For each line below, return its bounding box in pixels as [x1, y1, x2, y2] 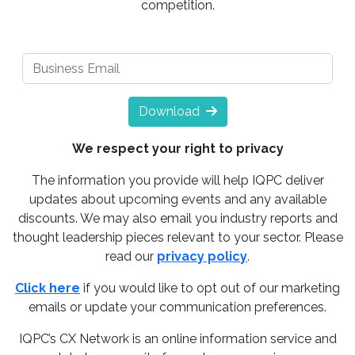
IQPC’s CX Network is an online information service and [18, 331, 337, 347]
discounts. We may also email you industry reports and [17, 211, 338, 227]
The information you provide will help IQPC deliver [31, 173, 324, 189]
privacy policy [157, 249, 247, 265]
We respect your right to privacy [71, 141, 284, 157]
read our [105, 249, 157, 265]
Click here [15, 281, 80, 296]
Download [138, 104, 200, 120]
